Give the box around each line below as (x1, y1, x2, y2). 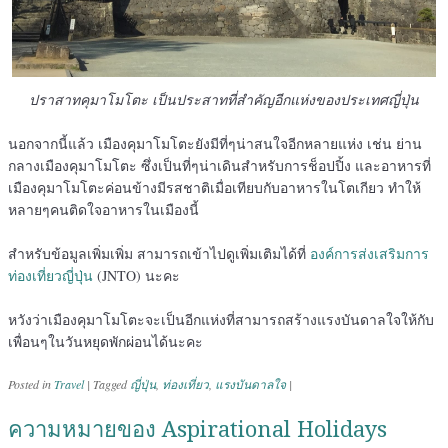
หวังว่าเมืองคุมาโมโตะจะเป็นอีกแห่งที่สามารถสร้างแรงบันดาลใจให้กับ (8, 309, 434, 329)
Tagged (93, 375, 130, 392)
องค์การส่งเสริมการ (310, 243, 429, 263)
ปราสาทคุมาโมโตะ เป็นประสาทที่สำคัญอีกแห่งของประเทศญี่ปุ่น (29, 89, 419, 109)
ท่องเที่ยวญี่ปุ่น (8, 265, 93, 285)
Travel (54, 375, 84, 392)
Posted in (8, 375, 54, 392)
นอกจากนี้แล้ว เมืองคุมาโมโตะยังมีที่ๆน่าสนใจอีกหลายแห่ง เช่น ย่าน (8, 133, 422, 153)
